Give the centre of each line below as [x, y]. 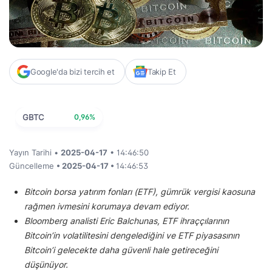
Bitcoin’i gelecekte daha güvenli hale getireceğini [121, 250]
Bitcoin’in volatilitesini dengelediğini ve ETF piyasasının [132, 236]
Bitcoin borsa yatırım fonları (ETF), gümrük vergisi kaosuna [140, 192]
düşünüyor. [47, 265]
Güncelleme [33, 166]
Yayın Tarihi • [35, 153]
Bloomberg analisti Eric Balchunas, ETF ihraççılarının [127, 221]
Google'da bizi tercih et [73, 72]
